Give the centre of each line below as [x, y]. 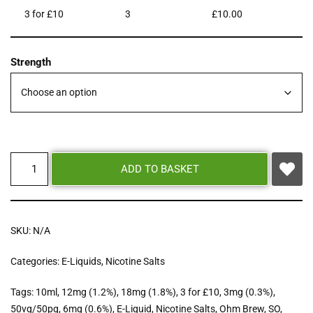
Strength [31, 63]
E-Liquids [81, 262]
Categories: [36, 262]
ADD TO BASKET [160, 169]
